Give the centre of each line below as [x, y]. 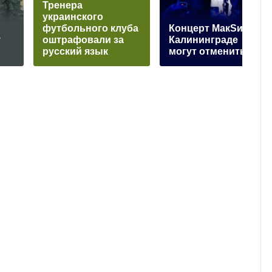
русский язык [75, 52]
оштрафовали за [83, 40]
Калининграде [203, 40]
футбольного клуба [90, 29]
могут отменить [207, 52]
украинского [73, 17]
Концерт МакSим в [214, 29]
